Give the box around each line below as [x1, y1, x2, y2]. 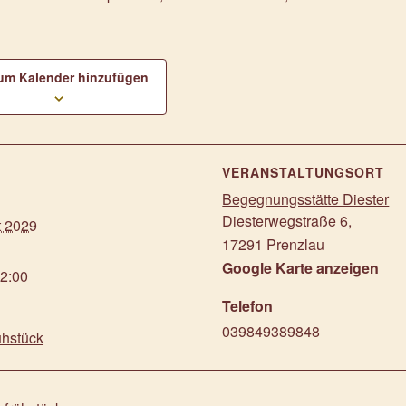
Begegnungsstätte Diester [222, 188, 390, 209]
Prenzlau [266, 234, 325, 255]
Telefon [222, 295, 274, 316]
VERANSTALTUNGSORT [222, 163, 385, 181]
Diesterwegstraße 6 [222, 210, 349, 231]
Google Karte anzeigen [222, 257, 380, 278]
